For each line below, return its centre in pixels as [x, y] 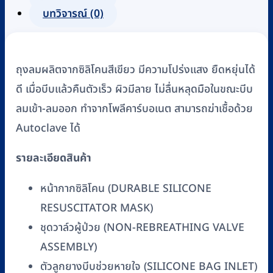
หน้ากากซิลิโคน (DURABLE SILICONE [126, 189]
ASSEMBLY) [69, 247]
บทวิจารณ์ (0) [73, 13]
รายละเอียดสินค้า [54, 158]
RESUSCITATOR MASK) [97, 208]
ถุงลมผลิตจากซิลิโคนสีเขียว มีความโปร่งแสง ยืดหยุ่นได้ [136, 69]
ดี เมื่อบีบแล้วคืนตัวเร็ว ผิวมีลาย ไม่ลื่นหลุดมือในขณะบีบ [134, 89]
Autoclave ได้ [48, 128]
